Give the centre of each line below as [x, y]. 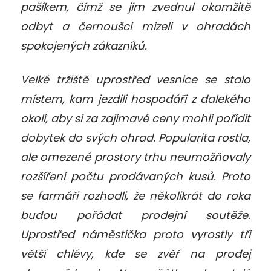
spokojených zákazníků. [84, 45]
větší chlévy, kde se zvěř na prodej [135, 253]
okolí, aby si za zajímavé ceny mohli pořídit [135, 118]
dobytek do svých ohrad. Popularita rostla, [135, 137]
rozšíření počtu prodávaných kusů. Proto [135, 176]
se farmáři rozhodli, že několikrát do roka [135, 195]
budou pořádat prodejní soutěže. [135, 215]
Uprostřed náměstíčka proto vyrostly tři [135, 234]
